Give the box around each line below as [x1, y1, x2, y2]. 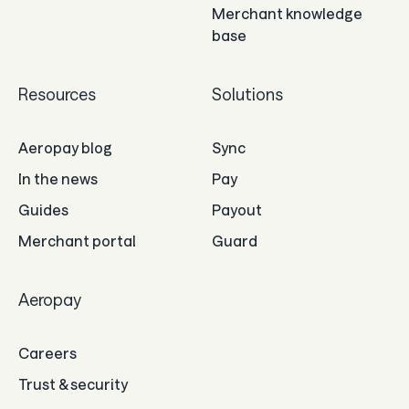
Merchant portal [18, 232, 136, 250]
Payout [212, 201, 262, 219]
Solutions [212, 84, 283, 105]
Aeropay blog [18, 139, 112, 157]
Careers [18, 344, 77, 362]
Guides [18, 201, 68, 219]
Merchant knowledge [212, 5, 362, 23]
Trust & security [18, 375, 128, 393]
